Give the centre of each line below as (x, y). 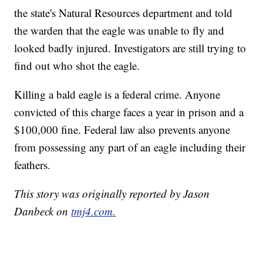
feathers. (33, 165)
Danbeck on (43, 211)
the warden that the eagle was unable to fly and (119, 31)
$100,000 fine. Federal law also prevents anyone (122, 130)
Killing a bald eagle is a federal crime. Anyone (117, 95)
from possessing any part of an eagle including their (130, 147)
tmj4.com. (94, 211)
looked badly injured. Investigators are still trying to (130, 48)
